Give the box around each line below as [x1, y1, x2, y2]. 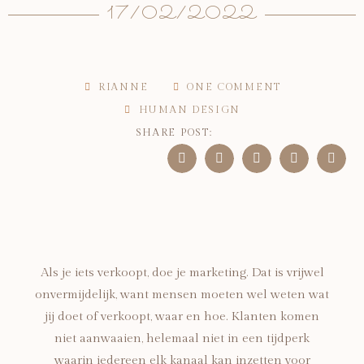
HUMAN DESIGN [138, 103, 241, 115]
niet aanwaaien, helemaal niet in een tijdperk [54, 331, 310, 346]
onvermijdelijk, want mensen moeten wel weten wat [35, 288, 329, 302]
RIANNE [98, 80, 149, 93]
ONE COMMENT [187, 80, 281, 93]
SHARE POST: [135, 126, 213, 138]
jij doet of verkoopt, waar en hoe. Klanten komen [45, 310, 319, 324]
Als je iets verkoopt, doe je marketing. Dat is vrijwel [40, 266, 324, 280]
